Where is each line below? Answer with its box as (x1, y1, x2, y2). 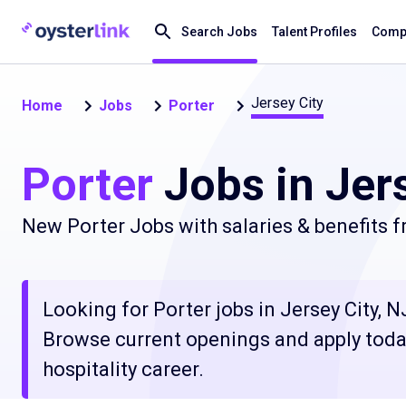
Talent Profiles (272, 24, 357, 39)
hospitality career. (43, 358, 204, 381)
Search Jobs (181, 24, 257, 39)
